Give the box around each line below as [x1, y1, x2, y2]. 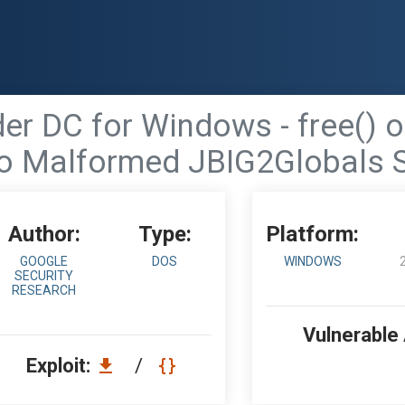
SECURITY [14, 268, 74, 283]
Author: [7, 221, 80, 247]
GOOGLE [20, 254, 69, 268]
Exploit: [26, 354, 95, 377]
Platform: [266, 221, 360, 247]
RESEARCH [12, 283, 77, 297]
